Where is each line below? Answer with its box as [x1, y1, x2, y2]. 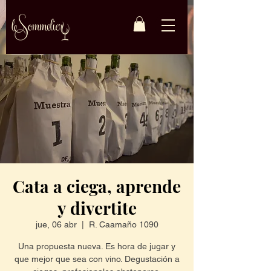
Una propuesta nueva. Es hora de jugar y [18, 241, 175, 252]
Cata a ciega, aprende [13, 175, 181, 198]
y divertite [57, 197, 137, 220]
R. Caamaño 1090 [88, 220, 158, 230]
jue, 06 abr [35, 220, 77, 230]
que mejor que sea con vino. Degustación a [14, 254, 180, 264]
